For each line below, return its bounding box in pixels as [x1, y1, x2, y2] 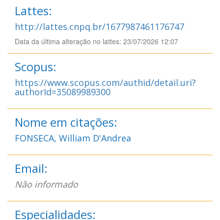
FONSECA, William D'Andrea [15, 132, 131, 144]
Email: [15, 160, 48, 176]
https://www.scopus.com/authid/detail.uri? [15, 76, 196, 88]
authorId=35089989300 [15, 85, 110, 98]
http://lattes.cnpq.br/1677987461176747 [15, 20, 184, 32]
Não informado [15, 178, 78, 190]
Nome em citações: [15, 113, 117, 130]
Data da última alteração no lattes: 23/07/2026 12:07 [15, 36, 178, 46]
